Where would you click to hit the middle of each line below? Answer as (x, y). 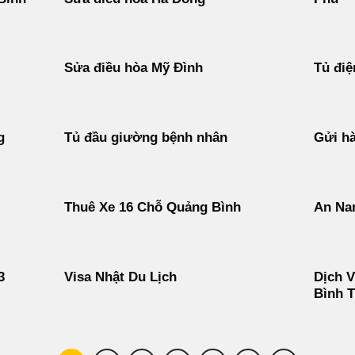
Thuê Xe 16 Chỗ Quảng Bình (152, 208)
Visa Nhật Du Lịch (120, 277)
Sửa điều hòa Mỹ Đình (133, 68)
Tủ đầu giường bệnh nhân (145, 138)
